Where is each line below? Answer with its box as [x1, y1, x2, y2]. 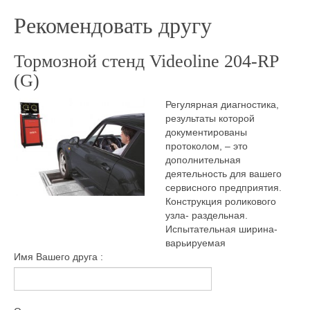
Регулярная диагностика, [165, 99, 279, 110]
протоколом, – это [165, 140, 248, 152]
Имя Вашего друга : [14, 251, 103, 262]
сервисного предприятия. [165, 182, 282, 193]
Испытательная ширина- [165, 224, 277, 235]
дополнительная [165, 154, 241, 165]
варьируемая [165, 237, 226, 248]
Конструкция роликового [165, 196, 276, 207]
